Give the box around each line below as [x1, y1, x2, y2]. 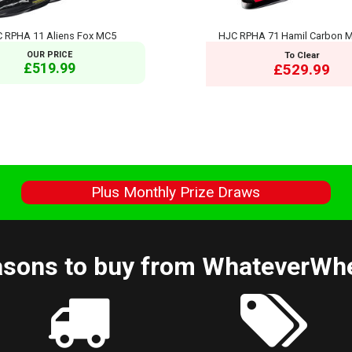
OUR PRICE [27, 49, 73, 60]
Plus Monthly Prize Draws [91, 183, 261, 202]
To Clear [284, 49, 320, 60]
